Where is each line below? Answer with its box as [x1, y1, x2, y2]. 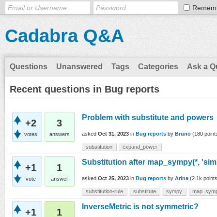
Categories [138, 62, 178, 71]
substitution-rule [86, 188, 123, 194]
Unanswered [56, 62, 103, 71]
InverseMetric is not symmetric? [82, 202, 199, 211]
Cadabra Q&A [5, 26, 124, 46]
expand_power [123, 144, 157, 150]
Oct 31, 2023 [98, 131, 129, 137]
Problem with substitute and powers [82, 113, 214, 122]
